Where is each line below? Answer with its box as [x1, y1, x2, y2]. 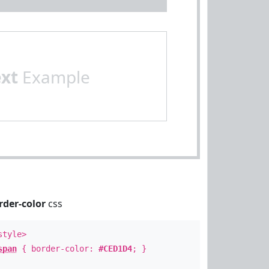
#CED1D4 [98, 244, 132, 253]
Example [17, 65, 90, 88]
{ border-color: [16, 244, 98, 253]
